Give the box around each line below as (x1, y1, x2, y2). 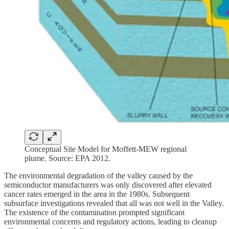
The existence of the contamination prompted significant (4, 208, 185, 217)
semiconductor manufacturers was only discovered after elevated (4, 180, 212, 190)
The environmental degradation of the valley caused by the (4, 171, 193, 180)
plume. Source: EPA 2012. (25, 154, 110, 163)
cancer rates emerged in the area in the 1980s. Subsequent (4, 190, 190, 199)
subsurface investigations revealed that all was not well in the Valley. (4, 199, 224, 208)
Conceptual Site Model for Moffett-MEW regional (25, 145, 187, 154)
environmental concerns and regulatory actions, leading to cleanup (4, 217, 217, 226)
